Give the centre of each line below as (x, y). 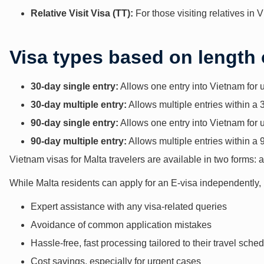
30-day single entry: (75, 86)
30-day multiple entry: (79, 104)
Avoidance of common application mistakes (121, 225)
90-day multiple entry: (79, 141)
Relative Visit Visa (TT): (82, 13)
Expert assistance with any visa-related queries (129, 206)
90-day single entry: (75, 123)
